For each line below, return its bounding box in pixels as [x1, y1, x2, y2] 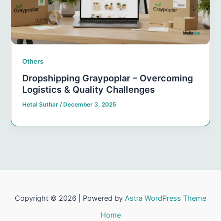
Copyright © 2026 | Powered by [15, 194, 125, 203]
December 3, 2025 [63, 101, 116, 109]
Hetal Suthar [22, 101, 60, 109]
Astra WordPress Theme [125, 194, 206, 203]
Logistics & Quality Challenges [22, 84, 155, 95]
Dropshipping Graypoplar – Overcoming [22, 73, 193, 84]
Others [22, 57, 44, 65]
